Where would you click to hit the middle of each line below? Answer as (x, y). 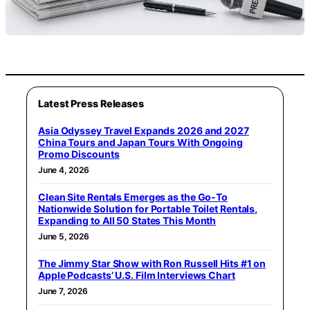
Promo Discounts (79, 154)
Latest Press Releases (91, 103)
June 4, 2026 (64, 170)
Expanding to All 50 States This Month (127, 220)
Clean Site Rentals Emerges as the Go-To (133, 197)
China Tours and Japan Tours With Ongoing (140, 142)
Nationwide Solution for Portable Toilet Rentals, (148, 208)
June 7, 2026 (63, 291)
